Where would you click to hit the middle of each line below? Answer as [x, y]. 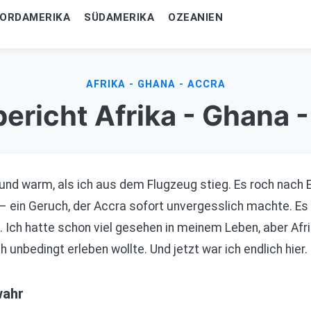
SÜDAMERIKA [119, 17]
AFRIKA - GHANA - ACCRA [155, 84]
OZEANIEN [195, 17]
